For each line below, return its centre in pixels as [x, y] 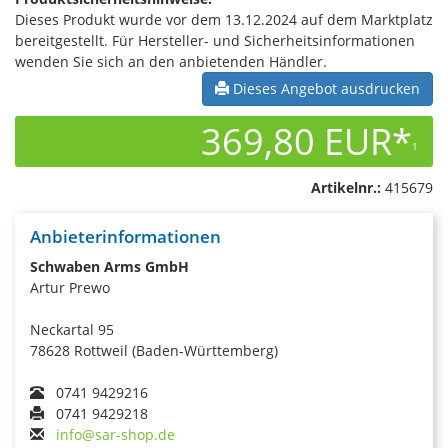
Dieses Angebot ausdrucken [324, 88]
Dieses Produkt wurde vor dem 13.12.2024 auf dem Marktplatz [224, 19]
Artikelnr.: [346, 187]
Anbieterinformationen [125, 236]
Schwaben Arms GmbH [109, 266]
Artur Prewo [70, 287]
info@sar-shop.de [115, 434]
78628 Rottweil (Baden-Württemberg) [154, 350]
